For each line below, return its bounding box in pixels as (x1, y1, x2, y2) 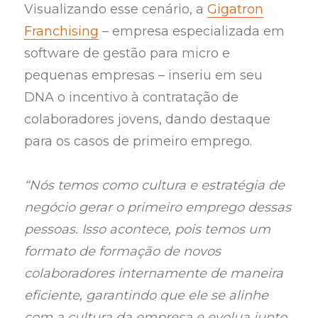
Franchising (24, 23, 99, 39)
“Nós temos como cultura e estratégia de (24, 177, 285, 194)
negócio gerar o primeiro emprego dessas (24, 199, 292, 216)
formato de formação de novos (24, 243, 221, 260)
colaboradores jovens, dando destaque (24, 111, 271, 127)
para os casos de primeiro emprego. (24, 133, 253, 149)
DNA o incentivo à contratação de (24, 89, 239, 105)
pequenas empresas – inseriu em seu (24, 67, 263, 83)
